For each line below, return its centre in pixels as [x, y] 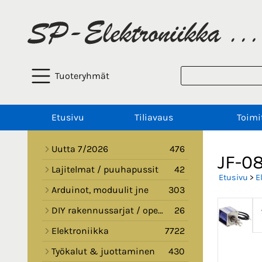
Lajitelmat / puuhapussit [105, 170]
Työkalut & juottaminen [103, 251]
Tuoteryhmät [82, 76]
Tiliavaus [154, 118]
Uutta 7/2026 [80, 149]
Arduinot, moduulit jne [100, 190]
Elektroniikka [80, 231]
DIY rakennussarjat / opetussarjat [105, 211]
